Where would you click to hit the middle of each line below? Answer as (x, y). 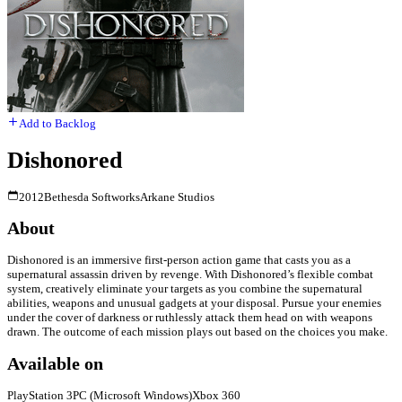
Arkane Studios (177, 197)
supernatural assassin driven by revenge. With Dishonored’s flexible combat (190, 275)
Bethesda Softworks (92, 197)
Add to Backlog (57, 124)
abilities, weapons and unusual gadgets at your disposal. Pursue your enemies (194, 303)
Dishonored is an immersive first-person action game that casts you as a (179, 260)
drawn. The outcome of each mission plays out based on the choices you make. (197, 332)
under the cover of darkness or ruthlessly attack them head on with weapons (190, 318)
